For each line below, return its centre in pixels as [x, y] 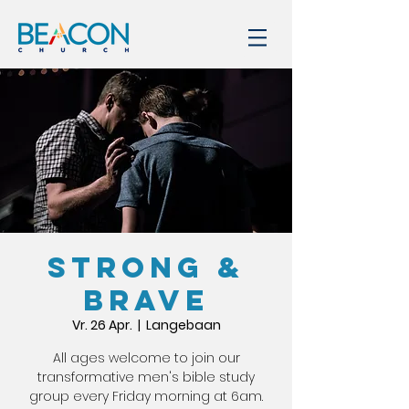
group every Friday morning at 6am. [146, 396]
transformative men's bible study [146, 377]
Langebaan [183, 325]
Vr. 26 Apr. [102, 325]
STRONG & [146, 267]
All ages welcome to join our [146, 358]
